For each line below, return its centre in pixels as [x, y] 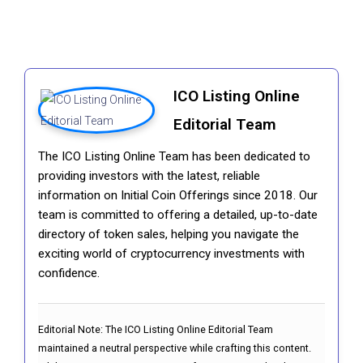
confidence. [69, 273]
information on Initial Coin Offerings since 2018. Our [178, 196]
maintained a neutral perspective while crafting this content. [175, 348]
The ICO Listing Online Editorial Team [189, 330]
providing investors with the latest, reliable [149, 176]
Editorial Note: [72, 330]
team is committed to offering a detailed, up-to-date [178, 215]
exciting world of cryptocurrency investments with [171, 254]
